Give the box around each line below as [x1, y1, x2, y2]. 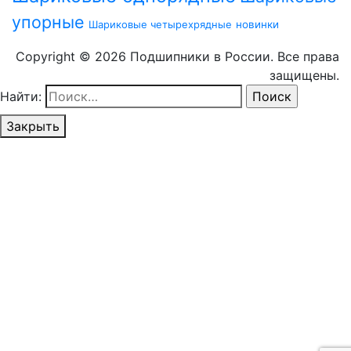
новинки [236, 17, 279, 31]
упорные [12, 11, 85, 32]
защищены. [270, 67, 339, 83]
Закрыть [6, 118, 60, 134]
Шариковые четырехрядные [89, 17, 232, 31]
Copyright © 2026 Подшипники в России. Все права [16, 48, 339, 64]
